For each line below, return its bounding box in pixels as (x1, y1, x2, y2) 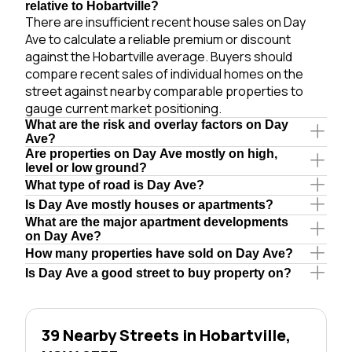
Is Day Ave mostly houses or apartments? (25, 197, 273, 211)
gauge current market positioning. (25, 99, 222, 117)
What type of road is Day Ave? (25, 178, 204, 192)
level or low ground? (25, 160, 147, 174)
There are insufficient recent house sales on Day (25, 13, 306, 31)
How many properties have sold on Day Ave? (25, 246, 293, 260)
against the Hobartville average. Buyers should (25, 47, 292, 65)
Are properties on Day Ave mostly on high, (25, 146, 277, 160)
